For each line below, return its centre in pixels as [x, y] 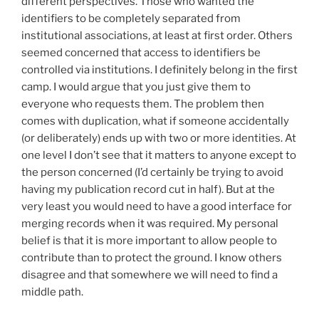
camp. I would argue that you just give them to [136, 87]
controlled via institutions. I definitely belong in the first [159, 70]
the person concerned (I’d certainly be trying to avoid [152, 173]
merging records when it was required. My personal [150, 224]
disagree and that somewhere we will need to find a [150, 275]
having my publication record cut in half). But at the [148, 190]
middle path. [52, 292]
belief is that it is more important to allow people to [149, 241]
